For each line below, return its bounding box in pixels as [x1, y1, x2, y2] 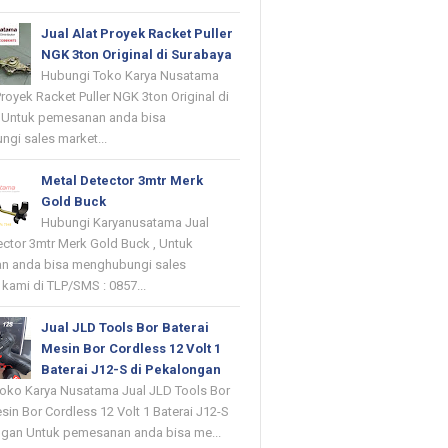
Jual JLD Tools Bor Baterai [41, 320, 210, 336]
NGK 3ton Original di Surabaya [41, 47, 233, 63]
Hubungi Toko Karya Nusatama [41, 68, 220, 84]
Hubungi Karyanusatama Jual [41, 215, 210, 231]
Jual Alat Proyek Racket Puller [41, 26, 234, 42]
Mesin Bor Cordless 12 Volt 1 [41, 341, 222, 357]
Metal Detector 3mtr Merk [41, 173, 204, 189]
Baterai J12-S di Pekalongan [41, 362, 222, 378]
